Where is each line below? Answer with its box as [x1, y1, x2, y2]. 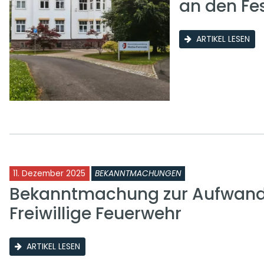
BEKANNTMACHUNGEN [95, 168, 181, 180]
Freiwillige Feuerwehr [9, 202, 181, 226]
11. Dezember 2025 [13, 168, 85, 180]
